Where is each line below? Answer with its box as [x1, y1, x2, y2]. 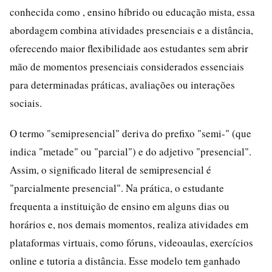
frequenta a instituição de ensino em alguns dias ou [10, 199, 229, 213]
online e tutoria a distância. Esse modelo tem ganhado [10, 253, 240, 268]
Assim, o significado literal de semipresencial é [10, 162, 211, 177]
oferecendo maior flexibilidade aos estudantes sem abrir [10, 41, 248, 55]
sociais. [10, 95, 42, 110]
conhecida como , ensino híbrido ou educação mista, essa [10, 4, 255, 19]
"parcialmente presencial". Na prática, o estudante [10, 180, 224, 195]
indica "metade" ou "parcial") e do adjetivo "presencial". [10, 144, 251, 158]
